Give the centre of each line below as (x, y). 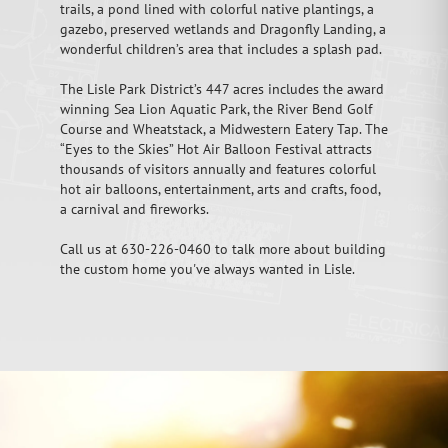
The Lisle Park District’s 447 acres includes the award (222, 88)
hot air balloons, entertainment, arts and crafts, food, (220, 188)
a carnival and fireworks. (134, 208)
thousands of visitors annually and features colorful (218, 168)
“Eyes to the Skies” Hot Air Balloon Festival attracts (216, 148)
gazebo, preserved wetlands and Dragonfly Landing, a (223, 28)
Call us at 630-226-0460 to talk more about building (223, 248)
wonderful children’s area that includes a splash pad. (221, 48)
